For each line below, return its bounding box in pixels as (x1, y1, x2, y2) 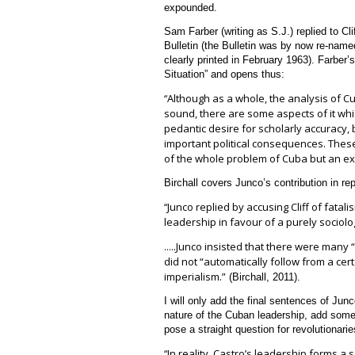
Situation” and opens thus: (164, 67, 284, 80)
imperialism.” (164, 269, 226, 284)
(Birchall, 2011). (226, 270, 300, 283)
